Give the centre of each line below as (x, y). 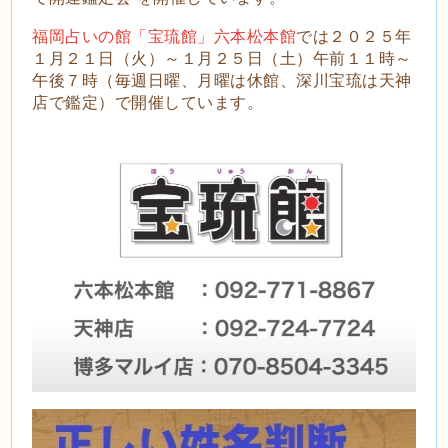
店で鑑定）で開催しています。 (148, 102)
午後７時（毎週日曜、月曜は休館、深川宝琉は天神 (222, 80)
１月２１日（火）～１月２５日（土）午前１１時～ (222, 58)
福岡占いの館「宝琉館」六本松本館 (164, 36)
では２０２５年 (354, 36)
